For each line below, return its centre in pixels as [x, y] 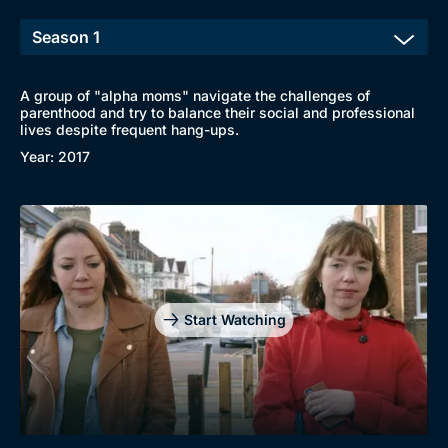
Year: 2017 [55, 156]
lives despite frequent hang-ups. [129, 129]
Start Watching [234, 319]
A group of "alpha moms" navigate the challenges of [195, 95]
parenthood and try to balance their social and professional [217, 112]
